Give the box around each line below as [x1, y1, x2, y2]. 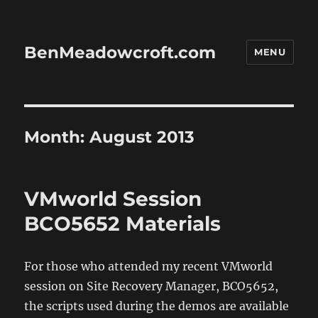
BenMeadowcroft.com [24, 42, 216, 62]
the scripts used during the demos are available [24, 299, 290, 313]
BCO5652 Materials [24, 212, 221, 236]
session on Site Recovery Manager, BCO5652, [24, 279, 279, 293]
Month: [24, 127, 90, 147]
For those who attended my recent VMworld [24, 259, 273, 273]
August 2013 [89, 127, 195, 147]
